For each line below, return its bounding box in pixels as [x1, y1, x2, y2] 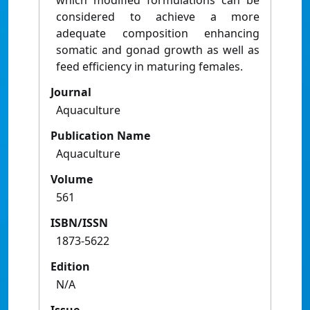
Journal [51, 84, 91, 100]
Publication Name [51, 128, 150, 144]
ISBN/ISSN [51, 215, 108, 231]
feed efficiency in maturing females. [56, 59, 243, 75]
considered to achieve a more [56, 9, 259, 25]
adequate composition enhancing [56, 26, 259, 42]
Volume [51, 172, 93, 188]
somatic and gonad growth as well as [56, 42, 259, 58]
